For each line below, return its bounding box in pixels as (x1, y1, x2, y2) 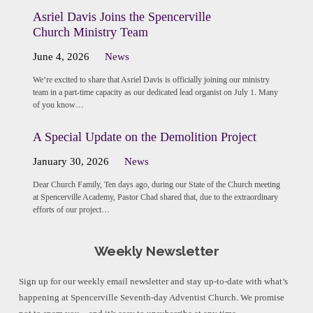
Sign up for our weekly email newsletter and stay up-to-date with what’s (18, 276, 288, 286)
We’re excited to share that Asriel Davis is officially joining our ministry (32, 75, 270, 85)
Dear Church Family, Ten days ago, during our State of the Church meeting (32, 180, 280, 189)
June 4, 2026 (32, 50, 89, 62)
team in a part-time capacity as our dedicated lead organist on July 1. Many (32, 88, 278, 97)
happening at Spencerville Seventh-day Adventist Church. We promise (18, 292, 284, 303)
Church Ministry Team (32, 24, 148, 39)
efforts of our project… (32, 205, 110, 214)
